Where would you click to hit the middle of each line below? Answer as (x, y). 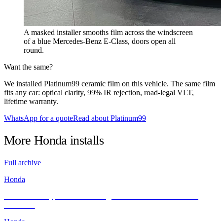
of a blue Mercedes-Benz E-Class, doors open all (100, 41)
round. (34, 50)
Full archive (22, 163)
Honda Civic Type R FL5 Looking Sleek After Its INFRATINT (101, 196)
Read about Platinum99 (110, 118)
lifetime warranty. (31, 101)
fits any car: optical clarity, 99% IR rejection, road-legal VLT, (99, 92)
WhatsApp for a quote (38, 118)
